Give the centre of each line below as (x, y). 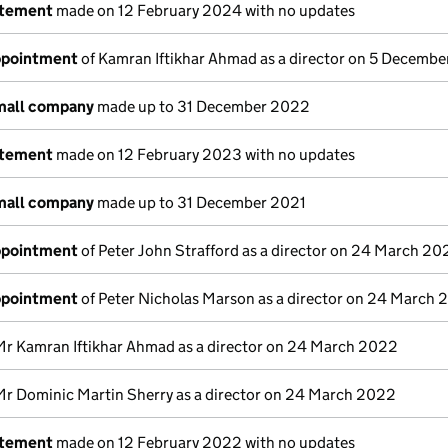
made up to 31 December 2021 (200, 202)
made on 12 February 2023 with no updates (204, 154)
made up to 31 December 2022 (202, 106)
